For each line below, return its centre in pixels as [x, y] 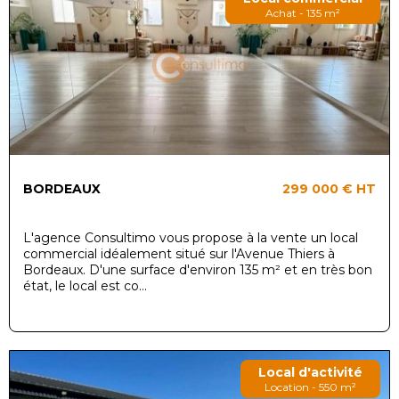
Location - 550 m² [310, 387]
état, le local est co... [85, 285]
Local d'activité [310, 372]
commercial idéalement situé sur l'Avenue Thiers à [179, 253]
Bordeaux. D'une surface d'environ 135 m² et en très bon [198, 269]
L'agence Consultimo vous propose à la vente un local [191, 237]
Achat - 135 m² [303, 12]
